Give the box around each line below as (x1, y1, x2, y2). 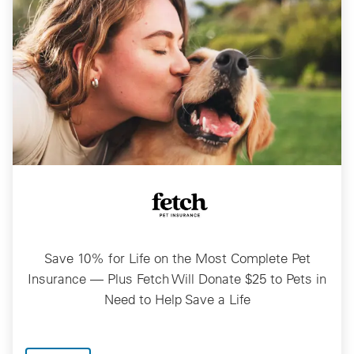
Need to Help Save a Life (104, 290, 250, 307)
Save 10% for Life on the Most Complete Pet (43, 249, 311, 266)
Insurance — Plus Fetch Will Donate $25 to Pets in (28, 269, 326, 287)
